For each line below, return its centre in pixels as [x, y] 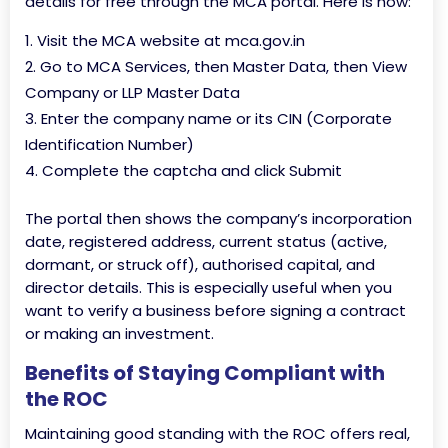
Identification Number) [109, 144]
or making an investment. [119, 333]
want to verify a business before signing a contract [215, 310]
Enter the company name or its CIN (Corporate [216, 118]
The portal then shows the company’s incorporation [218, 218]
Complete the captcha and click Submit [192, 170]
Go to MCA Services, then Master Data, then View [223, 66]
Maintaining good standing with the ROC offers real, [217, 433]
